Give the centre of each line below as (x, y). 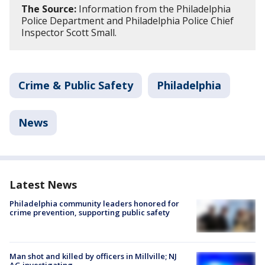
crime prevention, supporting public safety (90, 212)
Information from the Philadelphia (153, 9)
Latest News (43, 185)
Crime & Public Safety (76, 85)
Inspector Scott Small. (69, 33)
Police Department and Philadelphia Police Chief (127, 21)
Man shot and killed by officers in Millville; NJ (93, 256)
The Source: (49, 9)
